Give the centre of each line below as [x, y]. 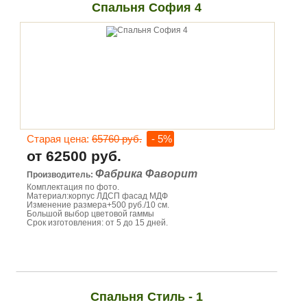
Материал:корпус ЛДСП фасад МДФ [97, 196]
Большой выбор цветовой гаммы [90, 214]
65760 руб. [117, 139]
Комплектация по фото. [73, 187]
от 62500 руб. [74, 156]
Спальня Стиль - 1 [146, 297]
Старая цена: [59, 139]
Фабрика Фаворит [146, 174]
